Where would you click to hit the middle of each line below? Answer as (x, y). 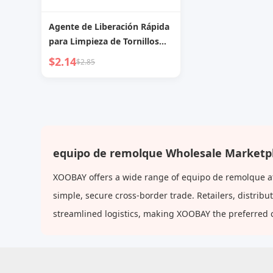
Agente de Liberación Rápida (109, 27)
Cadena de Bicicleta (89, 56)
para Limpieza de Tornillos (104, 41)
